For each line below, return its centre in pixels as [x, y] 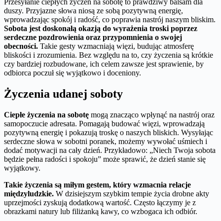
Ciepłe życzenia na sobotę [46, 114]
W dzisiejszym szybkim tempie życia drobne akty [131, 193]
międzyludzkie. [29, 193]
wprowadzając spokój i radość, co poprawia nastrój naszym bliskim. [110, 19]
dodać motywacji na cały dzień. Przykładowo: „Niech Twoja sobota [110, 150]
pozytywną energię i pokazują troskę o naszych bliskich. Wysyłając [109, 132]
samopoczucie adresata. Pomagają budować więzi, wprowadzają [104, 123]
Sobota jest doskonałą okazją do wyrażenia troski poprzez [101, 28]
